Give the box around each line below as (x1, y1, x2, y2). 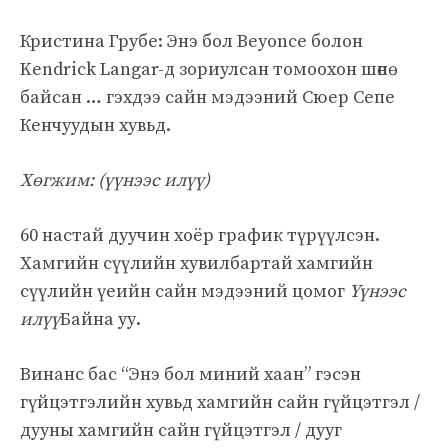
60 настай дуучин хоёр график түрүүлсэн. (20, 223, 380, 247)
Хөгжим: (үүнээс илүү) (20, 168, 210, 192)
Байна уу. (60, 307, 141, 331)
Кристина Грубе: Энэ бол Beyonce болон (20, 29, 363, 53)
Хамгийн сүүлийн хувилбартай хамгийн (20, 251, 373, 275)
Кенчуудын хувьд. (20, 113, 171, 137)
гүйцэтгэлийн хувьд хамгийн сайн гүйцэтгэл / (20, 390, 420, 414)
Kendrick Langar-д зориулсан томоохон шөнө (20, 57, 388, 81)
